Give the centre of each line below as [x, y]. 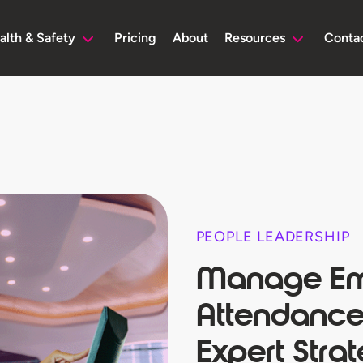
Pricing [135, 38]
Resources [255, 38]
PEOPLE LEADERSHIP [273, 237]
